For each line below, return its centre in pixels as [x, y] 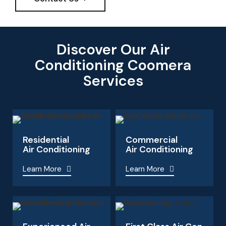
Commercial [152, 139]
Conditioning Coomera [113, 65]
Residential [46, 139]
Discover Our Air [113, 50]
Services [113, 81]
